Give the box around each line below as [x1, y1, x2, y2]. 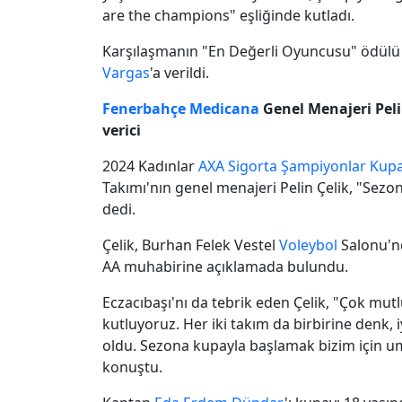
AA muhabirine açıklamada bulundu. [102, 256, 348, 276]
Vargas [102, 62, 150, 83]
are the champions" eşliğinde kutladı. [102, 4, 354, 25]
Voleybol [279, 234, 337, 255]
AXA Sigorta [198, 155, 277, 176]
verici [102, 119, 141, 140]
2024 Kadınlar [102, 155, 198, 176]
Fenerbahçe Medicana [102, 98, 259, 118]
